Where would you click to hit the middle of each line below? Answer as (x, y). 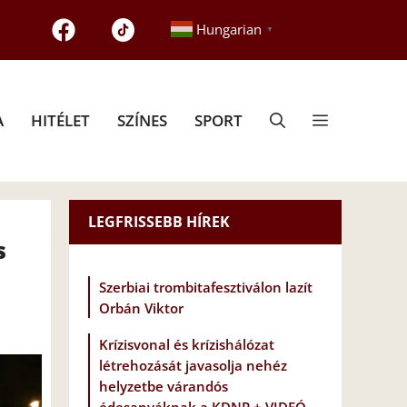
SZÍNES (142, 120)
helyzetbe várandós (164, 387)
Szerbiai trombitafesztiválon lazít (206, 288)
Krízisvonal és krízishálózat (187, 345)
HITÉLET (60, 120)
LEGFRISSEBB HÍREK (159, 221)
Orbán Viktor (141, 308)
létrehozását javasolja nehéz (193, 366)
